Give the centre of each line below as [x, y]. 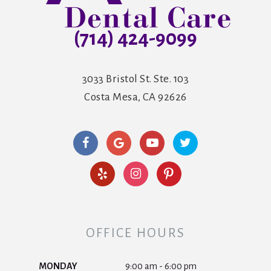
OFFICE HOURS [135, 233]
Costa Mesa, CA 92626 [135, 97]
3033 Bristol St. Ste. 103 [135, 79]
